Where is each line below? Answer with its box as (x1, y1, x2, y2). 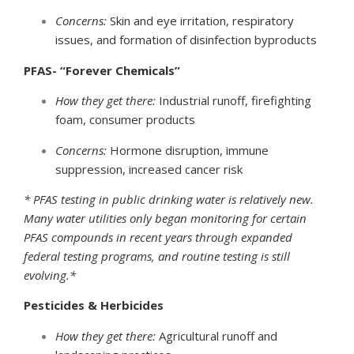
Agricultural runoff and (156, 327, 277, 344)
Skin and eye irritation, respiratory (107, 13, 294, 29)
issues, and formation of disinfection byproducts (55, 32, 317, 48)
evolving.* (24, 267, 76, 284)
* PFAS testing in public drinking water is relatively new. (24, 191, 314, 208)
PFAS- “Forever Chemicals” (24, 62, 180, 78)
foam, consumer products (55, 111, 195, 128)
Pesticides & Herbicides (24, 297, 164, 314)
